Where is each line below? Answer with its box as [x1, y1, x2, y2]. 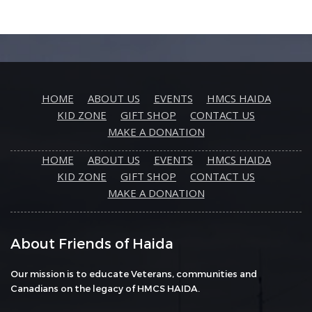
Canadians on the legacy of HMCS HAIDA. [10, 283, 200, 295]
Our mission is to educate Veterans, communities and [10, 268, 257, 280]
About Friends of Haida [10, 235, 173, 252]
